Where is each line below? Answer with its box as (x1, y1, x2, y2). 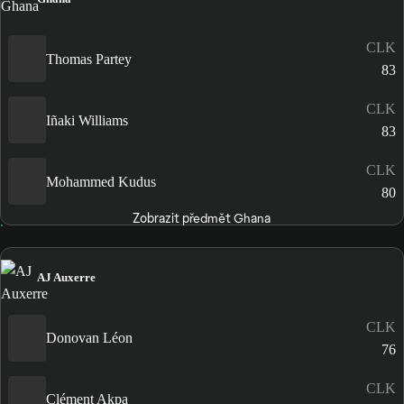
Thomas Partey (46, 50, 132, 67)
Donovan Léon (46, 330, 133, 345)
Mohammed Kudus (46, 173, 156, 189)
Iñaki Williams (46, 112, 128, 128)
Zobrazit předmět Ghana (133, 210, 271, 227)
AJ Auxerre (37, 271, 96, 285)
